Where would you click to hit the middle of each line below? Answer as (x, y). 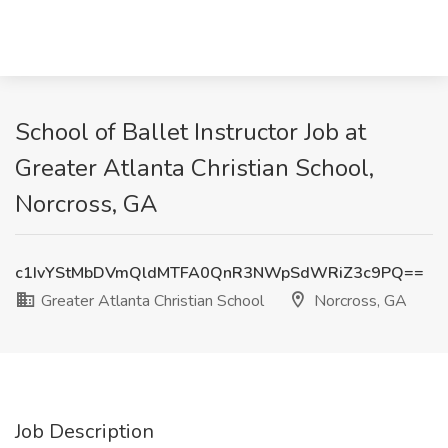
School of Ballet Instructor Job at (190, 132)
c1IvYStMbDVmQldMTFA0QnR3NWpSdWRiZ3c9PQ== (219, 273)
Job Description (84, 431)
